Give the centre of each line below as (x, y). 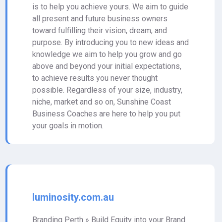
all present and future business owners (100, 19)
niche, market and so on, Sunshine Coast (102, 102)
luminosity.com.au (73, 197)
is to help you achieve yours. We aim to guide (110, 7)
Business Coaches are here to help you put (106, 114)
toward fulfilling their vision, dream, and (100, 30)
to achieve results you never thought (95, 78)
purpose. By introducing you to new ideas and (111, 42)
